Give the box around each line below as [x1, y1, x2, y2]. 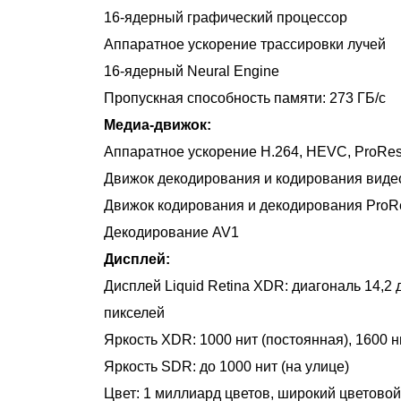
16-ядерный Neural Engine [103, 64, 279, 79]
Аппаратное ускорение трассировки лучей [103, 37, 386, 52]
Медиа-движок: [103, 117, 211, 132]
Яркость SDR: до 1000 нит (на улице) [103, 359, 349, 374]
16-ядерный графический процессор [103, 10, 347, 25]
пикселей [103, 305, 165, 320]
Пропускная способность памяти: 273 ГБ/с [103, 90, 386, 106]
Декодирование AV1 [103, 225, 239, 240]
